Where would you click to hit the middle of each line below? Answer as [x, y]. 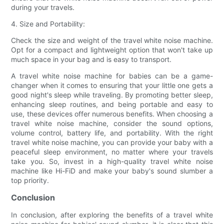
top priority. [30, 180]
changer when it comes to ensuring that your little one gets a [112, 85]
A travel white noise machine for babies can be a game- [112, 75]
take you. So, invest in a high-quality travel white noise [112, 161]
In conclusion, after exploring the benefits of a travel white [112, 214]
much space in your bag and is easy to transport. [91, 59]
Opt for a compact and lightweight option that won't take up [112, 49]
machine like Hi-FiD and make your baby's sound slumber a [112, 170]
